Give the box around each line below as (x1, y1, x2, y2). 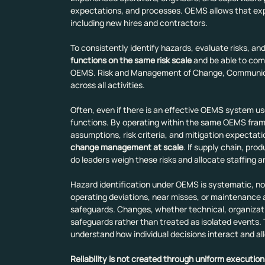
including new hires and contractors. (70, 17, 208, 29)
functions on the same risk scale (70, 54, 192, 66)
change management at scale (70, 141, 183, 153)
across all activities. (70, 79, 145, 91)
